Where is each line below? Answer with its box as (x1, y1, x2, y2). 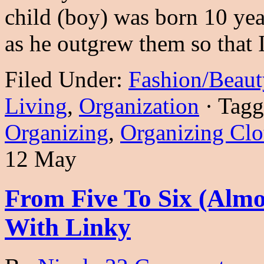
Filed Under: (5, 67, 128, 93)
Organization (79, 93, 199, 119)
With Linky (5, 213, 131, 242)
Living (5, 93, 67, 119)
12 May (5, 146, 77, 172)
